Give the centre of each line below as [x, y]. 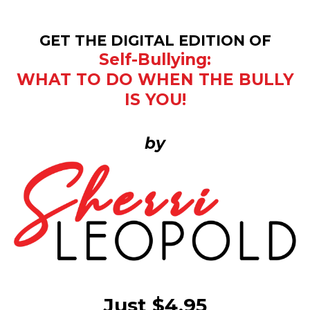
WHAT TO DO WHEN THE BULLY [155, 80]
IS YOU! [155, 100]
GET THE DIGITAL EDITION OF [155, 40]
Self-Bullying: [155, 60]
